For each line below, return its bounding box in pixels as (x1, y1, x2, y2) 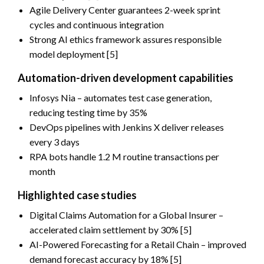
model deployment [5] (29, 48, 118, 60)
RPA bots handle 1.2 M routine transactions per (29, 150, 219, 162)
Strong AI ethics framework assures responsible (29, 33, 222, 45)
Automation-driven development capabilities (18, 71, 233, 84)
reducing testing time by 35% (29, 106, 147, 118)
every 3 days (29, 136, 80, 147)
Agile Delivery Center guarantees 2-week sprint (29, 4, 220, 15)
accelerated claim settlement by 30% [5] (29, 223, 192, 235)
